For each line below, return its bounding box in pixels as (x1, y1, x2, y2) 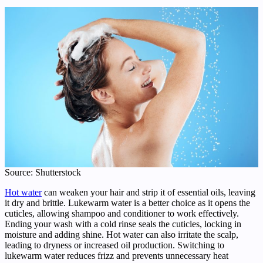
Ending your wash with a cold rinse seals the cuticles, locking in (5, 219, 241, 230)
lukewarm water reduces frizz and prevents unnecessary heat (5, 251, 228, 261)
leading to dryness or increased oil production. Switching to (5, 240, 224, 251)
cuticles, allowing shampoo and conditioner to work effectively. (5, 208, 239, 219)
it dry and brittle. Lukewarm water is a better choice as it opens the (5, 198, 250, 208)
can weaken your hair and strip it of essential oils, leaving (42, 187, 255, 198)
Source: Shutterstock (5, 167, 81, 178)
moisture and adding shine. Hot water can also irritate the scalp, (5, 230, 238, 240)
